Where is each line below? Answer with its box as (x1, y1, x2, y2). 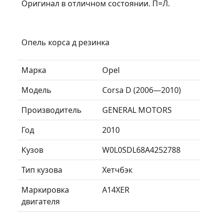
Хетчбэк (102, 164, 132, 175)
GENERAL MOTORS (102, 104, 172, 115)
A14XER (102, 184, 129, 195)
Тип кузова (21, 164, 62, 175)
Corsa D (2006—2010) (102, 84, 181, 95)
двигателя (21, 196, 60, 207)
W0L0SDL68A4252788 (102, 144, 181, 155)
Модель (21, 84, 52, 95)
